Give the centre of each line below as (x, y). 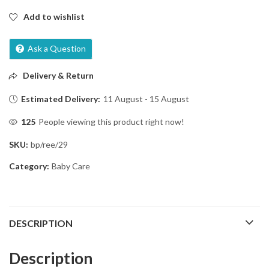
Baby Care (71, 166)
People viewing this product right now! (112, 122)
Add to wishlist (54, 16)
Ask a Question (57, 48)
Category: (30, 166)
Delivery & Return (58, 75)
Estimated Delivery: (61, 99)
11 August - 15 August (147, 99)
